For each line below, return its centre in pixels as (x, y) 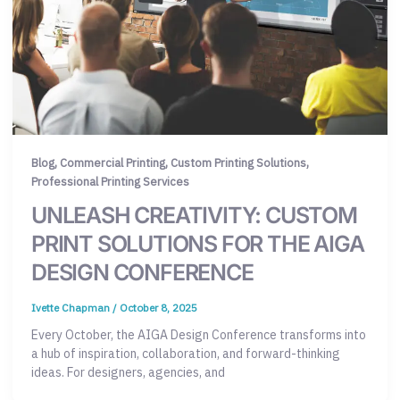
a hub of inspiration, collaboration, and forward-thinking (186, 353)
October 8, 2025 (158, 308)
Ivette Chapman (72, 308)
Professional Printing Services (110, 181)
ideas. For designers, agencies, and (128, 372)
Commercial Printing (112, 162)
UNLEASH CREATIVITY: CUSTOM (194, 216)
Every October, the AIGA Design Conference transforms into (199, 334)
